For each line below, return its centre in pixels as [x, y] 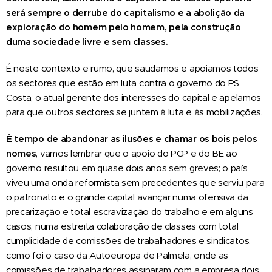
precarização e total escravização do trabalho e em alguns [130, 211]
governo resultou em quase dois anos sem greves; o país [127, 168]
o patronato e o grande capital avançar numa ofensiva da [127, 197]
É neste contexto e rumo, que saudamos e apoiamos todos [132, 68]
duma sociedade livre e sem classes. [87, 41]
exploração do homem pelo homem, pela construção [124, 27]
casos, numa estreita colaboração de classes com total [122, 226]
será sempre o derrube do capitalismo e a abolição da [126, 12]
